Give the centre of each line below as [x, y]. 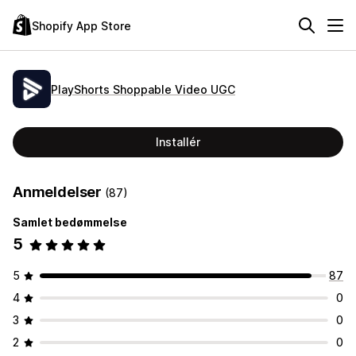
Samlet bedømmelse [70, 222]
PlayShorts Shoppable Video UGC [143, 89]
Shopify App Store [81, 25]
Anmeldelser [59, 192]
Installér [178, 142]
